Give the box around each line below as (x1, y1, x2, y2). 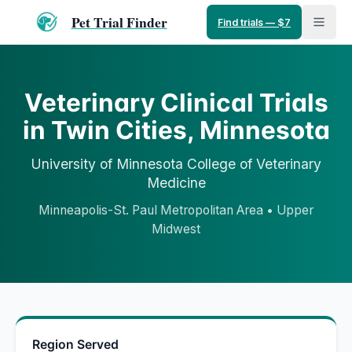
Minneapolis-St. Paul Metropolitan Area (38, 202, 263, 218)
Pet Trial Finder (71, 12, 167, 32)
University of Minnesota (31, 156, 183, 172)
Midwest (152, 221, 200, 236)
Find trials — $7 (218, 16, 291, 28)
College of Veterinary (187, 156, 321, 172)
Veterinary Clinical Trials (24, 87, 328, 118)
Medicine (146, 174, 206, 191)
